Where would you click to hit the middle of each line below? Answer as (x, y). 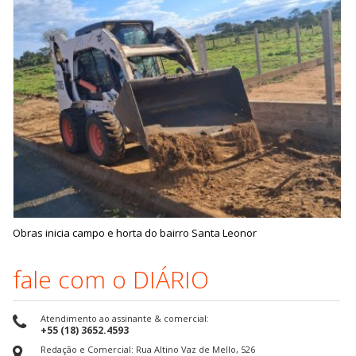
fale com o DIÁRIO (111, 279)
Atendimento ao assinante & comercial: (125, 319)
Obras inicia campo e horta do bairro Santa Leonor (135, 232)
